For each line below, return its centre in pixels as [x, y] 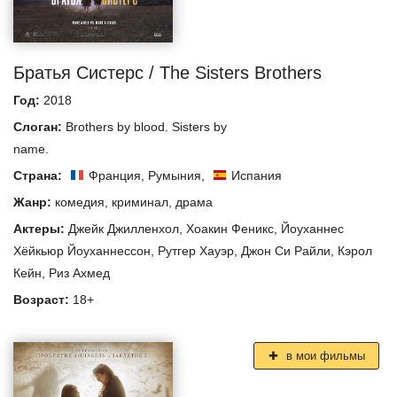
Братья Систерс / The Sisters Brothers [167, 73]
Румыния [175, 176]
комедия [80, 202]
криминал [140, 202]
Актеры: [41, 229]
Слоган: [39, 127]
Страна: [39, 176]
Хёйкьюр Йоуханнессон [82, 251]
